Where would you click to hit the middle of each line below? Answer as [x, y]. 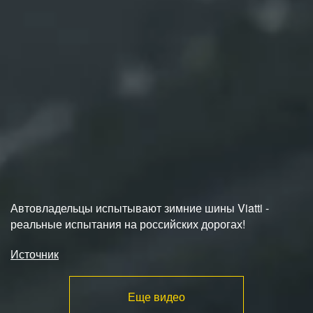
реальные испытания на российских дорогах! [128, 224]
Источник [35, 254]
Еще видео [156, 297]
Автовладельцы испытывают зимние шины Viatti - [140, 208]
